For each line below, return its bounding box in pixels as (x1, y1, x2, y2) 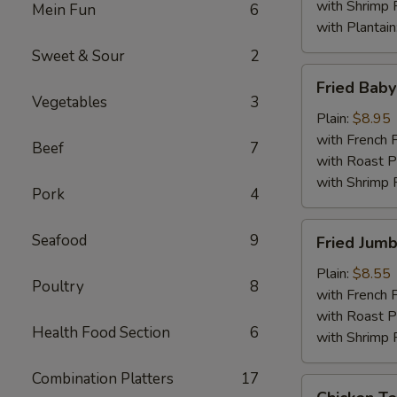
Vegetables (32, 92, 107, 113)
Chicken (301, 375, 348, 394)
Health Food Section (32, 323, 170, 343)
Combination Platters (32, 369, 174, 389)
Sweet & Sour (32, 46, 125, 66)
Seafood (32, 230, 87, 251)
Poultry (32, 276, 84, 297)
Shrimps (301, 107, 351, 127)
